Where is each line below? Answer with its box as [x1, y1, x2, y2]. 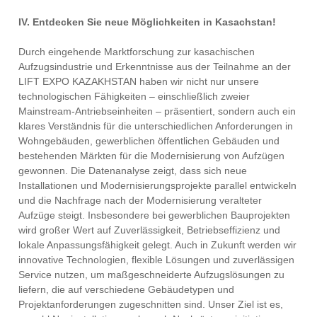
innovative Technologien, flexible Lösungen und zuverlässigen [18, 254, 295, 266]
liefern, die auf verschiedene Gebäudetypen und [18, 284, 235, 296]
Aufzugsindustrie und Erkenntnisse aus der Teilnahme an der [18, 61, 292, 73]
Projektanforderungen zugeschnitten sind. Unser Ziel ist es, [18, 299, 284, 311]
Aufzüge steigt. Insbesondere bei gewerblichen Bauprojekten [18, 209, 291, 221]
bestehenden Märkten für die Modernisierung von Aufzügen [18, 150, 285, 162]
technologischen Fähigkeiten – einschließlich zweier [18, 91, 250, 103]
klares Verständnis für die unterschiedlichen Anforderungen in [18, 120, 294, 132]
